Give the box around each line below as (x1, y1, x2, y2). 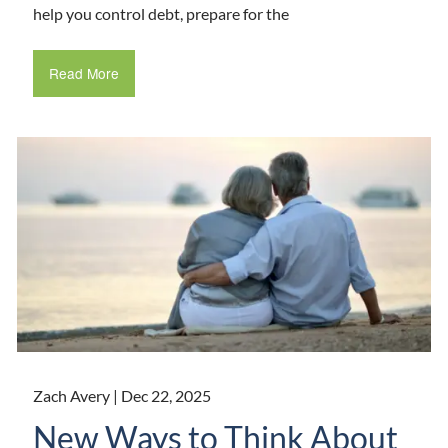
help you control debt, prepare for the (33, 3, 290, 23)
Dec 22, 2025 (121, 386, 212, 406)
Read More (48, 63, 119, 84)
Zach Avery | (33, 386, 122, 406)
